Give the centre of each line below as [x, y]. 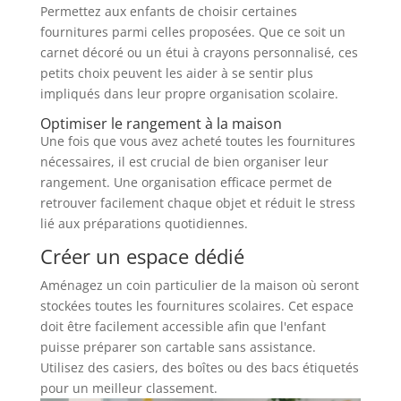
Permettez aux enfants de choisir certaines [168, 11]
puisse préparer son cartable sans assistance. [178, 346]
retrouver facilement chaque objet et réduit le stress [197, 202]
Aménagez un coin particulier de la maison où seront [199, 285]
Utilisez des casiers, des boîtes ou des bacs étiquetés [199, 367]
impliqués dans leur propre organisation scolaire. [189, 93]
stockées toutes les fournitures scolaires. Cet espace [196, 305]
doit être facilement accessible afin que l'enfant [183, 326]
